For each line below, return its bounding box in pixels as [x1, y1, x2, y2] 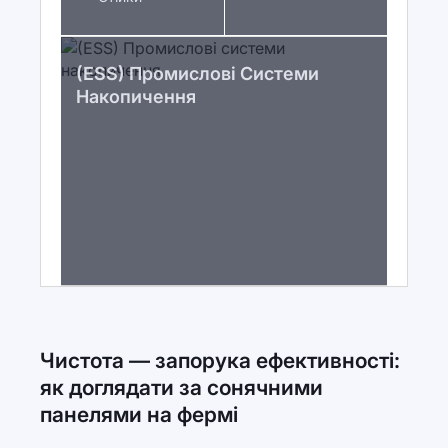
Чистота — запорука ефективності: [40, 348, 400, 373]
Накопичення [76, 86, 196, 107]
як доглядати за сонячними [40, 375, 323, 400]
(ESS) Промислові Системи [76, 63, 319, 84]
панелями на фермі [40, 402, 238, 427]
